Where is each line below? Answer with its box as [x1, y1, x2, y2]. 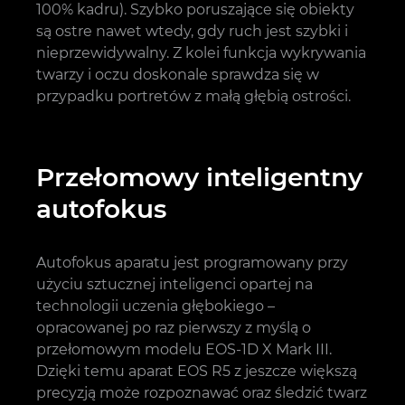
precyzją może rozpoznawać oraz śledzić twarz [36, 383, 367, 401]
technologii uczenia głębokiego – [36, 297, 275, 315]
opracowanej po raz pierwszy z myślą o [36, 318, 311, 336]
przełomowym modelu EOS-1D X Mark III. [36, 340, 332, 358]
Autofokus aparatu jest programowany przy [36, 253, 348, 271]
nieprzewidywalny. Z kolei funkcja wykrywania [36, 43, 366, 61]
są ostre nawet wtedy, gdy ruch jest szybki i [36, 22, 348, 40]
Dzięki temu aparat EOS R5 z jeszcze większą [36, 362, 357, 380]
